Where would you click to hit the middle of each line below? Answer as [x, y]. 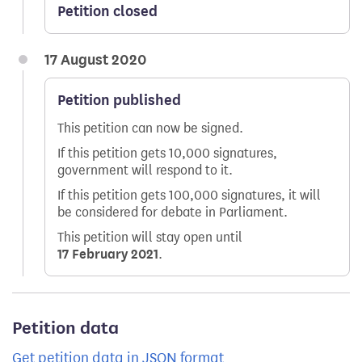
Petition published [119, 100]
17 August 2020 [96, 59]
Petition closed [107, 11]
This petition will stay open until [150, 237]
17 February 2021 [108, 254]
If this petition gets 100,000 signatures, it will [189, 195]
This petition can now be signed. [150, 128]
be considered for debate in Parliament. [173, 212]
